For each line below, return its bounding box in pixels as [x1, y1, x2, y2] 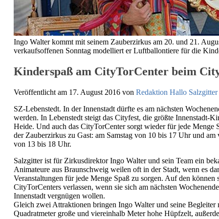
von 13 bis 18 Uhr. [14, 139, 71, 148]
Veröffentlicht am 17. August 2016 [14, 88, 122, 96]
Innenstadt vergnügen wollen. [14, 191, 105, 200]
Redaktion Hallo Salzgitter [136, 88, 218, 96]
